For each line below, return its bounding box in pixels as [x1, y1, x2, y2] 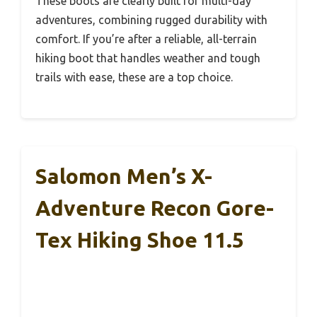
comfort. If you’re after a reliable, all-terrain [35, 32, 257, 45]
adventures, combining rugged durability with [35, 13, 267, 26]
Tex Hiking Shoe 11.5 [35, 227, 244, 252]
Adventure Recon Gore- [35, 195, 274, 220]
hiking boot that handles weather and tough [35, 51, 260, 64]
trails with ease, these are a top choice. [35, 70, 233, 83]
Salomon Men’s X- [35, 163, 212, 188]
